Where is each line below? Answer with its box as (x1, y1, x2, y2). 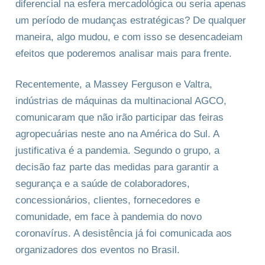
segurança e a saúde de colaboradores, (15, 177, 190, 189)
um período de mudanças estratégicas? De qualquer (15, 14, 246, 26)
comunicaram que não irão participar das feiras (15, 111, 224, 123)
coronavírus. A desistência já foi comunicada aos (15, 227, 232, 239)
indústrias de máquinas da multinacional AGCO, (15, 95, 227, 106)
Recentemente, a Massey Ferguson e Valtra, (15, 78, 212, 90)
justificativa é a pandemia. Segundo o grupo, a (15, 144, 219, 156)
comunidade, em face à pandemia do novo (15, 211, 202, 222)
